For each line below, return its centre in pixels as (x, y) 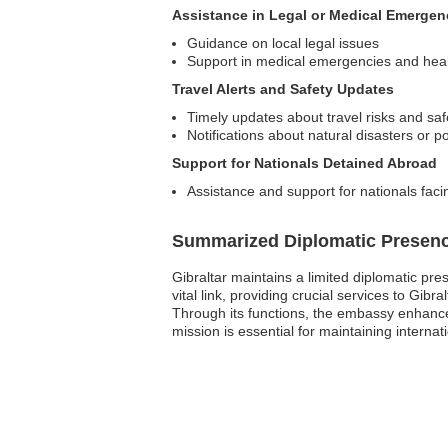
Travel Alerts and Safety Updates (283, 89)
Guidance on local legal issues (283, 43)
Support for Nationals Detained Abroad (304, 163)
